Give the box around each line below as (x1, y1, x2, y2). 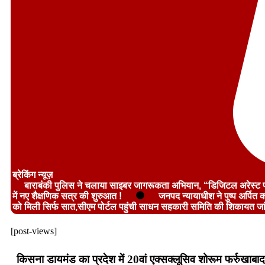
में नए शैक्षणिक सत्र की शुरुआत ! (12, 190, 122, 201)
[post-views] (11, 225, 57, 236)
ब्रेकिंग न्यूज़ (12, 169, 53, 180)
